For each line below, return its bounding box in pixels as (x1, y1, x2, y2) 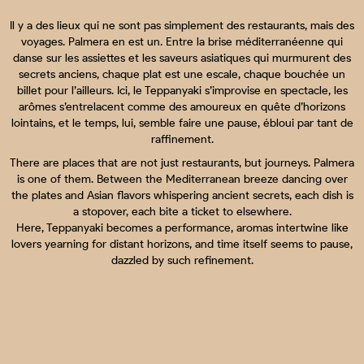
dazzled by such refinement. (110, 253, 253, 267)
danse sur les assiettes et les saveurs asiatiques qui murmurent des (13, 50, 351, 65)
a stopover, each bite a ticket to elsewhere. (72, 204, 292, 219)
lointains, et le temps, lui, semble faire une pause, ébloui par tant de (11, 115, 353, 130)
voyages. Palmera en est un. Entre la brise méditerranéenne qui (21, 34, 343, 49)
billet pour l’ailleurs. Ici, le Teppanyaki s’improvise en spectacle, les (16, 83, 348, 97)
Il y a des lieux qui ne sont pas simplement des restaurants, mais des (10, 18, 354, 32)
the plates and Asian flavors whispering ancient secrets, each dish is (11, 188, 353, 202)
